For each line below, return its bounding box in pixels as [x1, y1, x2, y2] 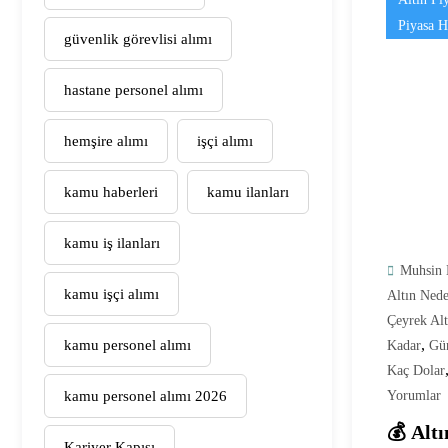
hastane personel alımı [64, 81, 203, 98]
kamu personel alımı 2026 [64, 387, 227, 404]
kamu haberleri [64, 183, 158, 200]
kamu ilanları [207, 183, 289, 200]
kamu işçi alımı [64, 285, 159, 302]
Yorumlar [387, 387, 441, 403]
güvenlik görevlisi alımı [64, 30, 212, 47]
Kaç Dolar [387, 362, 445, 378]
